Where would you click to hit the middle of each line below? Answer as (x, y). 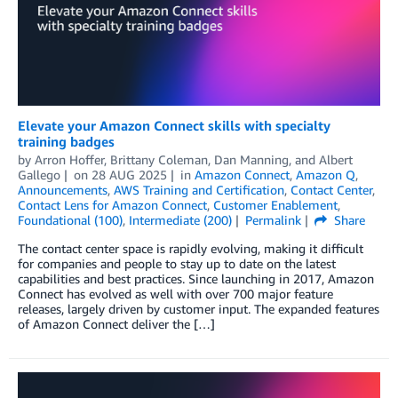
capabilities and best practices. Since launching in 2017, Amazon (196, 278)
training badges (66, 141)
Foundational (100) (70, 219)
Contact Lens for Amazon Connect (112, 204)
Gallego (39, 174)
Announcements (63, 189)
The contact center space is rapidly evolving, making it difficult (191, 248)
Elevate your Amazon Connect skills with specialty (174, 125)
